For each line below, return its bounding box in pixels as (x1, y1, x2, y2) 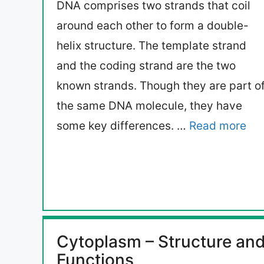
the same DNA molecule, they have (57, 99, 242, 113)
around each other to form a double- (57, 19, 249, 33)
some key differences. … (57, 119, 189, 133)
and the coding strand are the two (57, 59, 236, 73)
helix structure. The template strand (57, 39, 246, 53)
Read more (189, 119, 246, 133)
